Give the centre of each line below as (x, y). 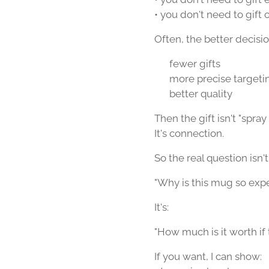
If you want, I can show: (208, 256)
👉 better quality (193, 94)
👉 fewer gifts (187, 64)
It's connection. (189, 133)
